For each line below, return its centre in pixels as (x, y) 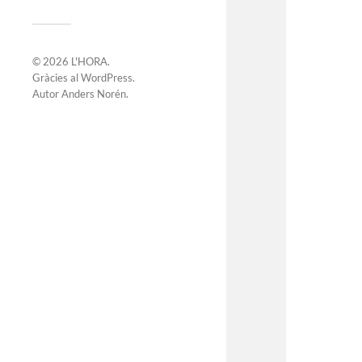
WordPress (107, 78)
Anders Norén (94, 94)
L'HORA (89, 62)
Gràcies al (57, 78)
